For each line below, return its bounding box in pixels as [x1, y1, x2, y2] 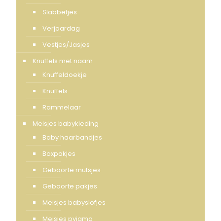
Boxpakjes [42, 149, 75, 159]
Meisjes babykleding [33, 119, 99, 129]
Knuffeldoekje [42, 70, 87, 80]
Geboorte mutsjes [42, 165, 101, 175]
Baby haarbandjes [42, 133, 102, 143]
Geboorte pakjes [42, 182, 97, 191]
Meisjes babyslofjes [42, 198, 106, 208]
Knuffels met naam [33, 56, 93, 66]
